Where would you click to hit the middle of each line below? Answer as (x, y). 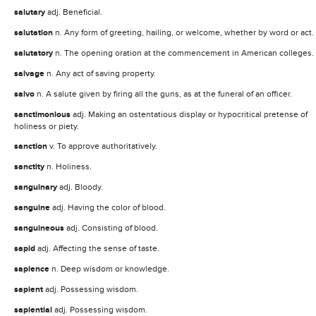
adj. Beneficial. (75, 12)
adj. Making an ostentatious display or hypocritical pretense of (190, 114)
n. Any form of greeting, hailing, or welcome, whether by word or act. (184, 32)
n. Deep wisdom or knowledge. (110, 268)
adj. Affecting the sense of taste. (98, 248)
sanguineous (40, 228)
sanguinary (37, 187)
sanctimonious (43, 114)
